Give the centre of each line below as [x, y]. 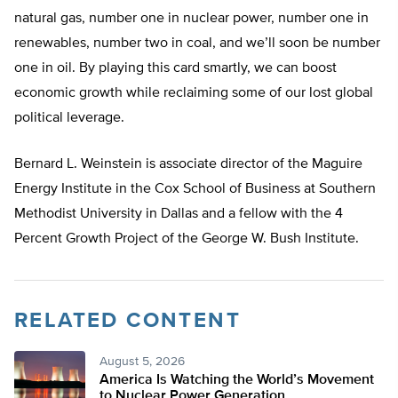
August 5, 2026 [142, 362]
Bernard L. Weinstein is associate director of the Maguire [188, 165]
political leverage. [69, 119]
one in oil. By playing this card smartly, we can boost [175, 69]
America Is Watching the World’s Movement [237, 381]
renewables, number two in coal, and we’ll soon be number [197, 44]
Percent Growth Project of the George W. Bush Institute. [187, 239]
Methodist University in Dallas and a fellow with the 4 [179, 215]
